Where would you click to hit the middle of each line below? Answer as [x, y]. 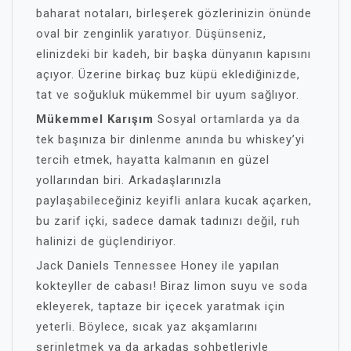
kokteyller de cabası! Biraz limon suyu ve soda [172, 286]
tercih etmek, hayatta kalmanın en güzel [153, 160]
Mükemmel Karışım [95, 119]
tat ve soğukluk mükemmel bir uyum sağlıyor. [168, 95]
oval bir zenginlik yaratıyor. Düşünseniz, [151, 34]
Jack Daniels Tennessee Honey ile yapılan [158, 266]
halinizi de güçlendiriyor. [106, 241]
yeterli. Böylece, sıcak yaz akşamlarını [147, 327]
